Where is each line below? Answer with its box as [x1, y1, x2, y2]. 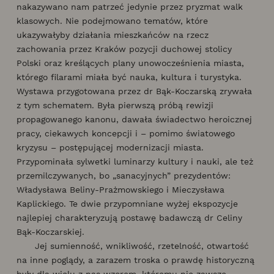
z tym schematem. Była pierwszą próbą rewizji [17, 100, 213, 110]
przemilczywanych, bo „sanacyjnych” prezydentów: [17, 170, 231, 180]
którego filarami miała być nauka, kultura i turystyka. [17, 72, 242, 82]
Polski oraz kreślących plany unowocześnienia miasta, [17, 57, 244, 68]
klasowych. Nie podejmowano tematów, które [17, 15, 208, 26]
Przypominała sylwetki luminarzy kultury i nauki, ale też [17, 156, 253, 166]
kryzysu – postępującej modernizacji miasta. [17, 142, 204, 152]
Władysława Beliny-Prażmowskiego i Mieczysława [17, 184, 224, 194]
